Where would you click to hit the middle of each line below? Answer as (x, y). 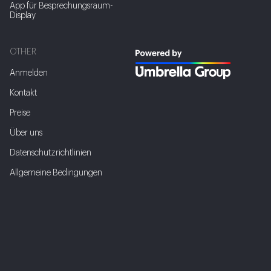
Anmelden (29, 73)
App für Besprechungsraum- (61, 6)
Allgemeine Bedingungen (56, 173)
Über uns (26, 133)
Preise (20, 113)
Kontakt (23, 93)
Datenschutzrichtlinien (51, 153)
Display (23, 16)
